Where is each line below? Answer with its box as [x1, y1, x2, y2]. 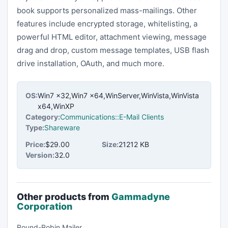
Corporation [17, 201, 72, 212]
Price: [25, 139, 45, 149]
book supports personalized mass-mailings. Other [17, 5, 197, 15]
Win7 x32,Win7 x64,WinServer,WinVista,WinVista [38, 91, 199, 100]
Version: [25, 150, 54, 159]
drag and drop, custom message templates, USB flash [17, 45, 209, 55]
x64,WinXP [38, 101, 74, 110]
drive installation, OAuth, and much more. [17, 58, 164, 68]
